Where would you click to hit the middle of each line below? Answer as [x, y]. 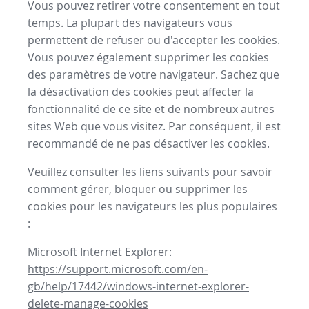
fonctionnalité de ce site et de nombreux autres [151, 109]
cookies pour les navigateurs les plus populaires [152, 207]
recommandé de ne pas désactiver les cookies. [149, 144]
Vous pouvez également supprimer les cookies [148, 58]
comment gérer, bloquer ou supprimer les [138, 189]
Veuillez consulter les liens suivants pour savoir [150, 172]
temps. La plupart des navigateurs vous [130, 23]
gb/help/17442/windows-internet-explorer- [138, 287]
